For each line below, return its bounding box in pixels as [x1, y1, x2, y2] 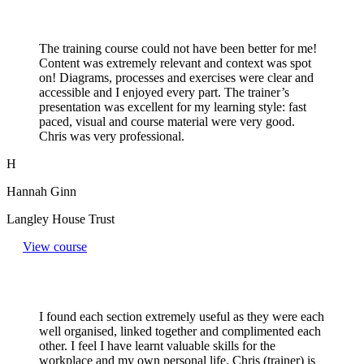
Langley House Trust [6, 211, 115, 226]
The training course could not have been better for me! [39, 41, 317, 55]
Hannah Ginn [6, 184, 76, 198]
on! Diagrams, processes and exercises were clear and [39, 70, 314, 84]
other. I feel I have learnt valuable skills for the [39, 338, 275, 353]
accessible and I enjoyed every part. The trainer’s [39, 84, 289, 99]
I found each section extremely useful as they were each [39, 309, 324, 323]
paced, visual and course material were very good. [39, 114, 295, 128]
